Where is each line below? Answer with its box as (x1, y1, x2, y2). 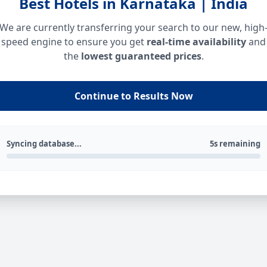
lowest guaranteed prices (80, 49, 201, 63)
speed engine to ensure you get (1, 35, 147, 48)
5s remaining (210, 138, 260, 149)
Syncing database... (7, 138, 82, 149)
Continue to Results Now (74, 89, 193, 103)
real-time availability (147, 35, 246, 48)
